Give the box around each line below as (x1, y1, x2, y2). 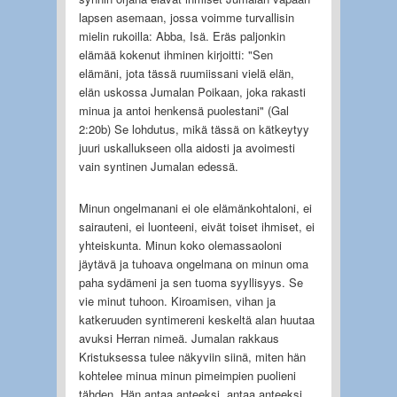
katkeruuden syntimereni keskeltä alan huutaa (78, 310, 315, 328)
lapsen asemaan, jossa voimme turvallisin (78, 8, 294, 26)
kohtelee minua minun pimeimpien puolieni (78, 366, 296, 384)
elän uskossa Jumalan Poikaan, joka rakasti (78, 82, 306, 100)
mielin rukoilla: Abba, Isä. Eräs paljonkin (78, 27, 285, 44)
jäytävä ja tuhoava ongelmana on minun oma (78, 254, 308, 272)
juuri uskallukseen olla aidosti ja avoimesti (78, 138, 295, 156)
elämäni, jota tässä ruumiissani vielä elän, (78, 64, 294, 82)
